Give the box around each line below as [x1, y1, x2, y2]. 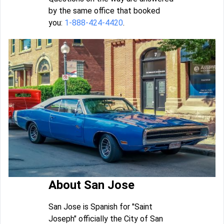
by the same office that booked [48, 5, 160, 15]
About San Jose [48, 177, 134, 192]
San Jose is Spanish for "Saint [48, 201, 152, 211]
